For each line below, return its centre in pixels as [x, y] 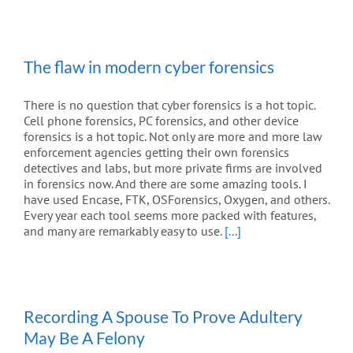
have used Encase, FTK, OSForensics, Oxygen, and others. [176, 200]
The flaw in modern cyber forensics [149, 67]
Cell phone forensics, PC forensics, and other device [161, 121]
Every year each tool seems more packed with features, [170, 216]
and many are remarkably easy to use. [124, 231]
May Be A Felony [84, 338]
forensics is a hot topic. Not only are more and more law [173, 137]
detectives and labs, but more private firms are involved [173, 168]
